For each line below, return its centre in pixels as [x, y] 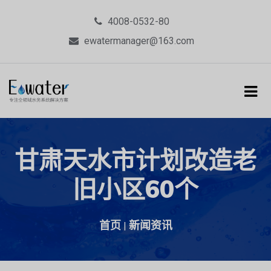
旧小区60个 [135, 188]
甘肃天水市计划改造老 [135, 159]
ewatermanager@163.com [139, 41]
